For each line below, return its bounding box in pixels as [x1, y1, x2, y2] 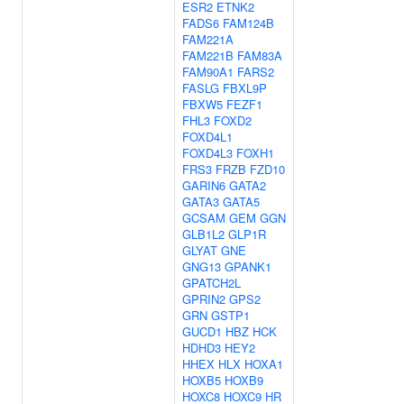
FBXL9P [223, 79, 267, 96]
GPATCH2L [182, 274, 241, 291]
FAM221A [182, 31, 234, 48]
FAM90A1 [182, 63, 234, 80]
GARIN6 [182, 177, 225, 194]
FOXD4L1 [182, 128, 233, 145]
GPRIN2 [182, 290, 225, 308]
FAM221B [182, 47, 234, 64]
